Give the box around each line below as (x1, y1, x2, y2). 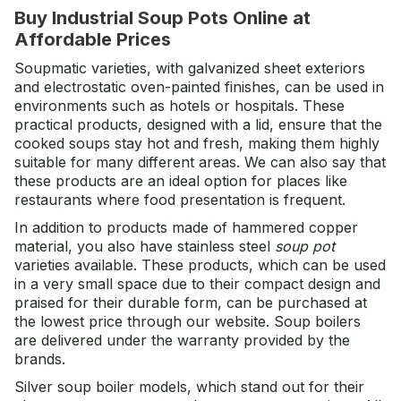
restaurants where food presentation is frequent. (14, 191, 346, 209)
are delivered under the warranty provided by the (14, 331, 350, 349)
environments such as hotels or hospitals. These (14, 97, 345, 115)
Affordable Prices (14, 29, 171, 50)
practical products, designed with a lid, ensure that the (14, 115, 382, 133)
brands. (14, 350, 65, 368)
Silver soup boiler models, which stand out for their (14, 378, 364, 396)
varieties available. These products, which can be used (14, 256, 386, 274)
